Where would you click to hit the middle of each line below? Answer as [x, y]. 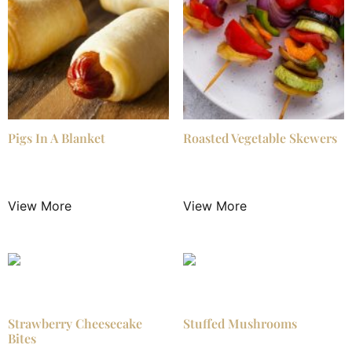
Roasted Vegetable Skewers [260, 138]
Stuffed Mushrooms [240, 324]
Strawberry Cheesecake [75, 324]
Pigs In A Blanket [57, 138]
